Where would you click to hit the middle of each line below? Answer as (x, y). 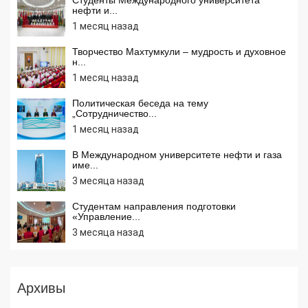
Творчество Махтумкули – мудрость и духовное (179, 51)
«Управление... (106, 216)
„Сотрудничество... (114, 113)
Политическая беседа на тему (140, 103)
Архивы (41, 288)
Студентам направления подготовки (154, 206)
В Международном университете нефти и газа (177, 154)
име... (85, 165)
